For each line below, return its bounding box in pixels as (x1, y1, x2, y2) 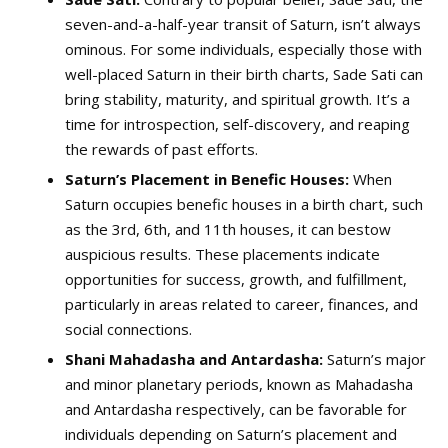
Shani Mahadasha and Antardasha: (65, 349, 323, 370)
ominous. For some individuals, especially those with (65, 39, 422, 60)
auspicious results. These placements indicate (65, 244, 380, 265)
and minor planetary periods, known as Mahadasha (65, 374, 413, 395)
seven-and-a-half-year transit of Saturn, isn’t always (65, 14, 421, 35)
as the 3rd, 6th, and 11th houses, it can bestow (65, 219, 391, 240)
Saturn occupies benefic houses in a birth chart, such (65, 194, 423, 215)
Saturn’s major (323, 349, 426, 370)
